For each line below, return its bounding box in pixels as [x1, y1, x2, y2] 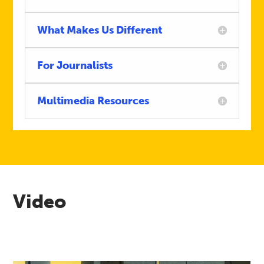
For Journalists [37, 59, 113, 72]
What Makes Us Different [37, 24, 163, 37]
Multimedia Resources [37, 94, 150, 107]
